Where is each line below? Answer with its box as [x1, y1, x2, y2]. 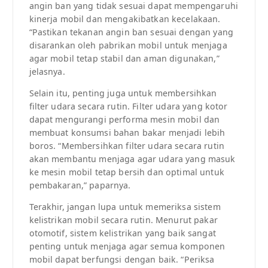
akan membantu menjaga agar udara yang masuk [29, 153, 236, 165]
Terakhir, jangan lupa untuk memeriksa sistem [29, 201, 221, 213]
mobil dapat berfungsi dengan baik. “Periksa [29, 254, 215, 266]
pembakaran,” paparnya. [29, 179, 131, 191]
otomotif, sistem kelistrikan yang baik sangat [29, 227, 216, 239]
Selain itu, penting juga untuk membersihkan [29, 87, 217, 99]
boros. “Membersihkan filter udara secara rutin [29, 140, 224, 152]
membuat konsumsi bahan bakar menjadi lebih [29, 127, 226, 139]
